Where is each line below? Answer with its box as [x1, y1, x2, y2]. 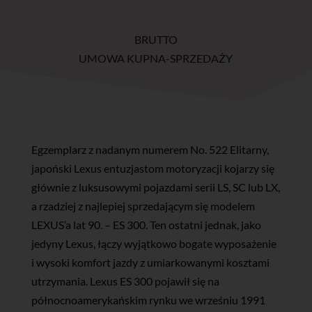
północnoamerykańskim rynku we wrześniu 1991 [31, 293, 265, 307]
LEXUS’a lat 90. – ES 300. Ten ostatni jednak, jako [31, 218, 261, 232]
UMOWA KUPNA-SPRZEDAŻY [79, 52, 233, 65]
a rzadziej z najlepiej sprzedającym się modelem [31, 199, 255, 213]
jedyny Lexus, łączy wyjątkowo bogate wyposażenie [31, 237, 276, 251]
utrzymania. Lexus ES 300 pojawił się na [31, 274, 219, 288]
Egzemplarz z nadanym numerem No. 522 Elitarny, [31, 143, 269, 157]
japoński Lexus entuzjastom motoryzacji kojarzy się [31, 162, 274, 175]
